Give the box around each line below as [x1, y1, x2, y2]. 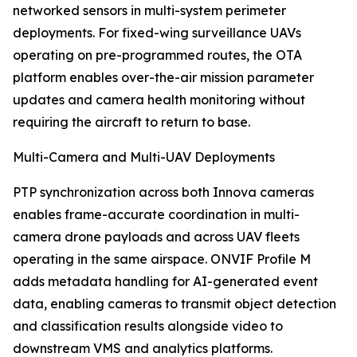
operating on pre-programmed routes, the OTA [13, 47, 302, 64]
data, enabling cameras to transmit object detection [13, 296, 336, 312]
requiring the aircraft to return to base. [13, 114, 250, 131]
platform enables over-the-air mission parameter [13, 69, 314, 86]
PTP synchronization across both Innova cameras [13, 184, 314, 201]
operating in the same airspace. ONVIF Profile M [13, 251, 311, 268]
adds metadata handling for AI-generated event [13, 273, 318, 290]
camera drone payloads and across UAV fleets [13, 229, 300, 245]
